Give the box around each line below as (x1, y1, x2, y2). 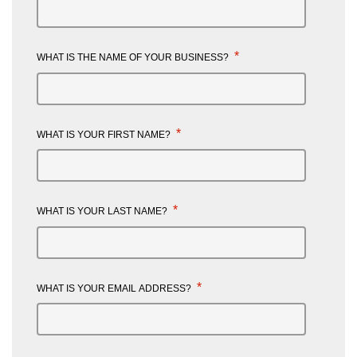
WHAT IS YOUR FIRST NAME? (37, 128, 173, 140)
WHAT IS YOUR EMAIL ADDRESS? (37, 282, 194, 294)
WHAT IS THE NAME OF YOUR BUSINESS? (37, 52, 231, 63)
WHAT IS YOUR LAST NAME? (37, 206, 170, 217)
